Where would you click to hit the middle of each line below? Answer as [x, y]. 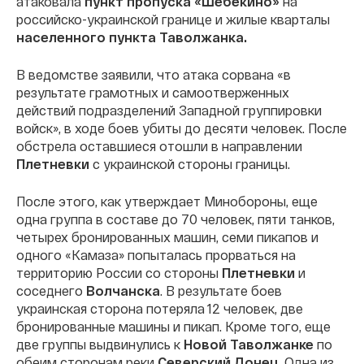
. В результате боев [221, 290]
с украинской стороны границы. [190, 163]
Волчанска [123, 290]
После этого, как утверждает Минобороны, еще [167, 201]
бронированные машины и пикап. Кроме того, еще [173, 326]
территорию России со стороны [119, 272]
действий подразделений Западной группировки [169, 110]
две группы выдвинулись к [100, 344]
